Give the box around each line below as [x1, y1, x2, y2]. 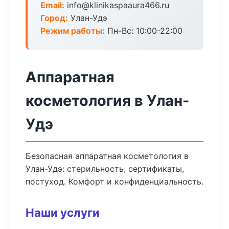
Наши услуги [26, 205, 100, 219]
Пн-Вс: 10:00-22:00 [105, 26, 182, 36]
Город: [40, 13, 68, 23]
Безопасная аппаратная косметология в [26, 151, 189, 161]
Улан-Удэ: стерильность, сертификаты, [26, 164, 184, 174]
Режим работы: [40, 26, 105, 36]
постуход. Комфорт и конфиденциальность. [26, 176, 203, 187]
